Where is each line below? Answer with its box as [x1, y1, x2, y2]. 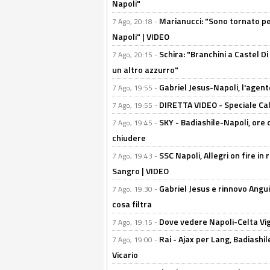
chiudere [112, 131, 146, 144]
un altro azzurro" [112, 63, 178, 76]
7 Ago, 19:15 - [112, 216, 159, 228]
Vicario [112, 248, 138, 261]
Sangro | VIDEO [112, 165, 169, 177]
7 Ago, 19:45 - [112, 117, 159, 128]
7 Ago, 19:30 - [112, 183, 159, 195]
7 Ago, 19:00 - [112, 234, 159, 245]
